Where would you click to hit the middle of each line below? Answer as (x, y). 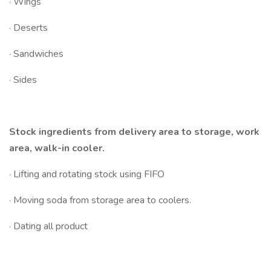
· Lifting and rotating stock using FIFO (87, 174)
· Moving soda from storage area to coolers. (100, 200)
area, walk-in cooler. (57, 148)
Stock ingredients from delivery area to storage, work (134, 132)
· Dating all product (48, 226)
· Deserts (28, 28)
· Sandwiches (36, 54)
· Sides (23, 80)
